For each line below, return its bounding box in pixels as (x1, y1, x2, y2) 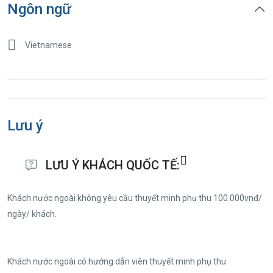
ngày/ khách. (7, 208, 57, 219)
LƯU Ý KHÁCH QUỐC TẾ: (46, 157, 180, 172)
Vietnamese (25, 40, 72, 50)
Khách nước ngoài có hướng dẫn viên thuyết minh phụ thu (7, 256, 226, 266)
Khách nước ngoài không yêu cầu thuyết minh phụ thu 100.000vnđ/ (7, 193, 262, 203)
